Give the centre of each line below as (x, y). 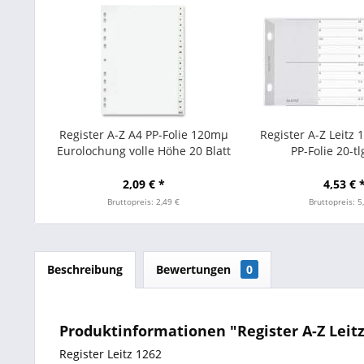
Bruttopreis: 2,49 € (144, 201)
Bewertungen (195, 269)
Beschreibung (85, 269)
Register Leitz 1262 (110, 354)
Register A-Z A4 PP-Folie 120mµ (143, 134)
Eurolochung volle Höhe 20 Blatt (143, 151)
